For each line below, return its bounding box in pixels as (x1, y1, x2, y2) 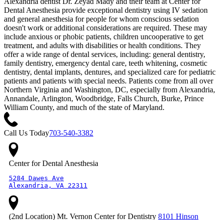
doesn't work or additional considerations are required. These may (4, 24, 207, 32)
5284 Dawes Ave (9, 174, 64, 182)
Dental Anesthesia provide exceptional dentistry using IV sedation (4, 6, 208, 15)
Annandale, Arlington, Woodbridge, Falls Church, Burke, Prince (4, 94, 204, 103)
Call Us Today (4, 129, 49, 137)
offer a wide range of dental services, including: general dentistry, (4, 50, 205, 59)
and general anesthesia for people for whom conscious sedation (4, 15, 199, 24)
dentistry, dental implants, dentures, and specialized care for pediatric (4, 68, 216, 77)
